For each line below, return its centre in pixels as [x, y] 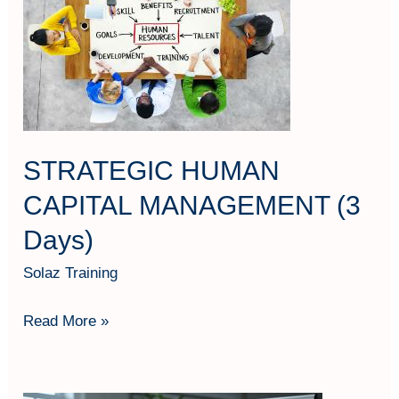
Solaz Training [71, 273]
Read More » [66, 321]
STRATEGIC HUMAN [152, 171]
